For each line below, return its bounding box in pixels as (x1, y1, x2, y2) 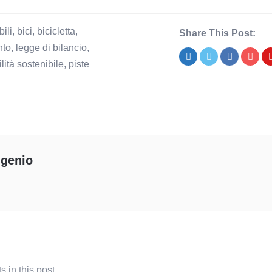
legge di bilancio (16, 42, 87, 53)
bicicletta (37, 26, 75, 36)
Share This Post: (179, 28, 256, 38)
